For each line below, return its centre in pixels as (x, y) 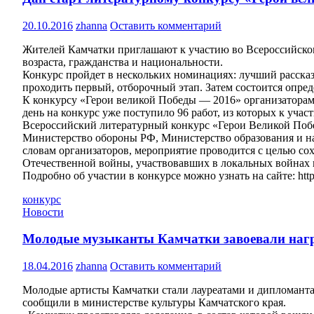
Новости (43, 212)
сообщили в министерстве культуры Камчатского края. (154, 303)
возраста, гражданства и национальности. (123, 62)
